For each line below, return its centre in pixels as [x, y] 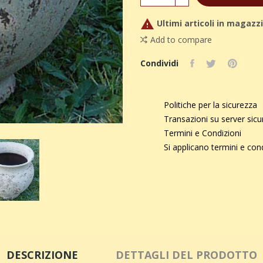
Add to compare [181, 39]
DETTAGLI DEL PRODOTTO [186, 254]
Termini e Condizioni [203, 133]
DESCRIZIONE [42, 254]
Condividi [159, 63]
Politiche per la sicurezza [210, 104]
